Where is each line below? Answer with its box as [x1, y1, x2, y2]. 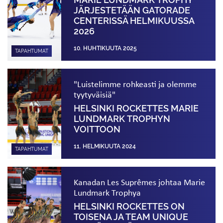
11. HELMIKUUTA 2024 [74, 142, 136, 150]
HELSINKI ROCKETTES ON [74, 201, 185, 212]
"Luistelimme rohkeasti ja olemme [74, 78, 197, 90]
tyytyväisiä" [74, 88, 116, 100]
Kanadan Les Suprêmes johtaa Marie [74, 176, 206, 188]
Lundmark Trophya [74, 186, 141, 198]
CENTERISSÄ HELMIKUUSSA [74, 15, 195, 26]
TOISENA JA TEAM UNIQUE [74, 212, 189, 222]
